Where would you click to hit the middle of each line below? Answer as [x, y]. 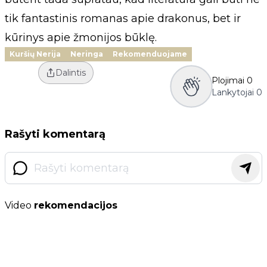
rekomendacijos [76, 205]
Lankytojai [233, 92]
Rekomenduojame [150, 54]
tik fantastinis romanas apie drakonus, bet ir [123, 18]
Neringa [87, 54]
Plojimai [228, 80]
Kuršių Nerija [35, 54]
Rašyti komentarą [55, 134]
